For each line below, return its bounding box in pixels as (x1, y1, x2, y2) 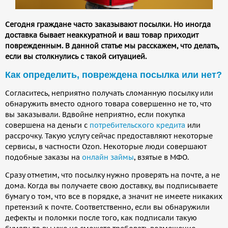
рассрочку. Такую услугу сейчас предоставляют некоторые (5, 131, 213, 140)
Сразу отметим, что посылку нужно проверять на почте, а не (5, 170, 220, 180)
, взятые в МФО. (134, 152, 189, 162)
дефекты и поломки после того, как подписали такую (5, 213, 197, 222)
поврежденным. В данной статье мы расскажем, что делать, (5, 41, 219, 50)
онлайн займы (82, 152, 134, 162)
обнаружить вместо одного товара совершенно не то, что (5, 99, 212, 108)
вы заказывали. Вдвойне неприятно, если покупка (5, 109, 185, 119)
